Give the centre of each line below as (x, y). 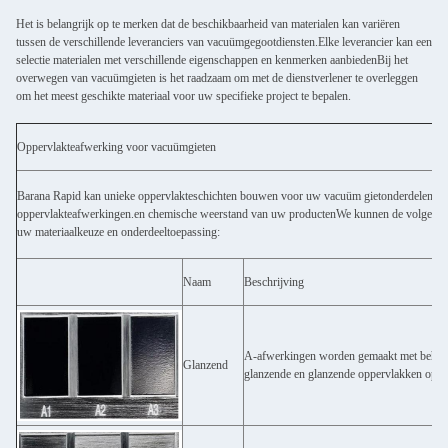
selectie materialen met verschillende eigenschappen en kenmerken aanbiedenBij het (212, 60)
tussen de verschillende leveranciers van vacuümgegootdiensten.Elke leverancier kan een (224, 42)
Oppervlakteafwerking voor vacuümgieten (116, 147)
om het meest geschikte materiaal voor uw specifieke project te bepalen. (183, 96)
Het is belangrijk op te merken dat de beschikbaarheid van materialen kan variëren (208, 24)
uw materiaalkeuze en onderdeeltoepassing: (118, 232)
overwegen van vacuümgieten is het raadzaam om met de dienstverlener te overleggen (217, 78)
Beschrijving (274, 282)
